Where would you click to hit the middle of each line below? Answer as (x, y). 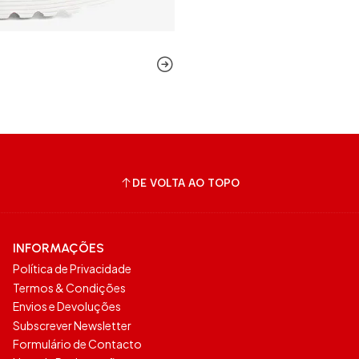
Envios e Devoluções (67, 307)
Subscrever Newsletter (72, 325)
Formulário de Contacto (77, 343)
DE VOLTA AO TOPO (186, 182)
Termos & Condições (69, 287)
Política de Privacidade (72, 269)
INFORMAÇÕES (58, 248)
